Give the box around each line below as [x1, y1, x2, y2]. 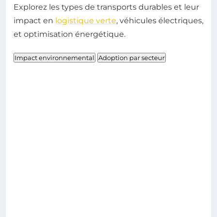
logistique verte [55, 15, 116, 25]
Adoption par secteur [98, 53, 165, 62]
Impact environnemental [15, 53, 94, 62]
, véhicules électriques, [116, 15, 203, 25]
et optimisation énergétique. [14, 29, 125, 39]
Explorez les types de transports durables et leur [14, 2, 199, 12]
